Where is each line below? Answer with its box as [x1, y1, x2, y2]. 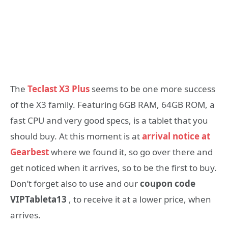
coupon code [140, 177, 195, 189]
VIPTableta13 [10, 193, 67, 205]
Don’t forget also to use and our [10, 177, 140, 189]
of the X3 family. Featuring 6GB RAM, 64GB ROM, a [10, 98, 215, 110]
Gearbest [10, 146, 49, 158]
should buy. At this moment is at [10, 130, 142, 142]
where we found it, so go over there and [49, 146, 213, 158]
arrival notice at [142, 130, 210, 142]
